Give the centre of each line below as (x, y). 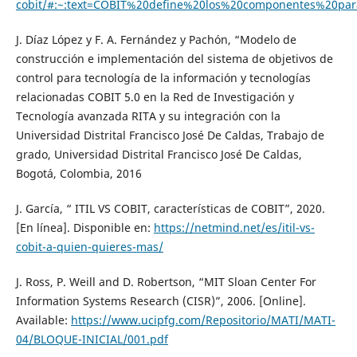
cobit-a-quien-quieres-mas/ (89, 247)
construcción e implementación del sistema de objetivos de (174, 59)
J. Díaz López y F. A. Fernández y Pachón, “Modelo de (156, 40)
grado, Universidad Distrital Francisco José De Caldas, (159, 155)
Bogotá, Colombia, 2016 (78, 174)
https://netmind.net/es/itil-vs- (234, 228)
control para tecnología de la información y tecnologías (163, 78)
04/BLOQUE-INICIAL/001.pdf (92, 339)
